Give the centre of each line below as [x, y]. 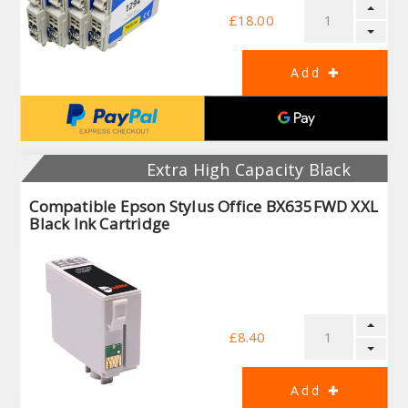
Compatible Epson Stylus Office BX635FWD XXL [204, 207]
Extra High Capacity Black [249, 170]
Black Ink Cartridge [100, 224]
